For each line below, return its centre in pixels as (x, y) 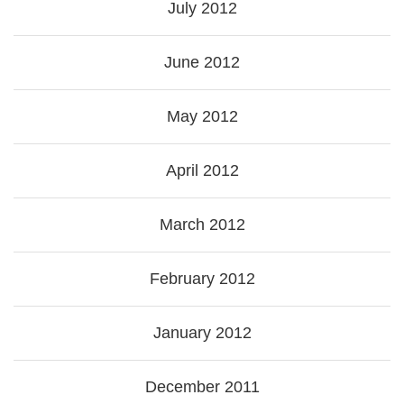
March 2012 (202, 225)
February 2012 (202, 279)
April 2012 (202, 171)
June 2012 (202, 63)
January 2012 (202, 333)
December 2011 (202, 387)
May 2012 (202, 117)
